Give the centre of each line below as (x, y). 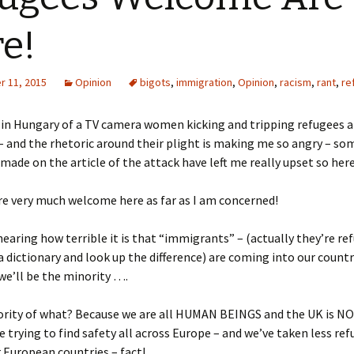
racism (296, 82)
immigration (204, 82)
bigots (155, 82)
